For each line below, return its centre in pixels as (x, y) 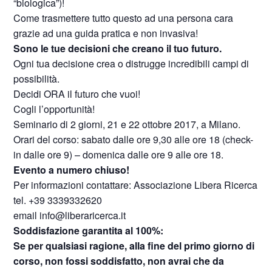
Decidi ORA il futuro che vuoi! (77, 94)
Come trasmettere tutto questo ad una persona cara (124, 18)
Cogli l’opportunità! (54, 109)
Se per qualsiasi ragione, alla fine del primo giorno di (134, 246)
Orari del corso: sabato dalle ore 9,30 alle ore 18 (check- (134, 139)
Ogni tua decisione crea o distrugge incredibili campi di (131, 63)
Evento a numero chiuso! (72, 170)
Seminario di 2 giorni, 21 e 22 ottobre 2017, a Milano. (127, 124)
